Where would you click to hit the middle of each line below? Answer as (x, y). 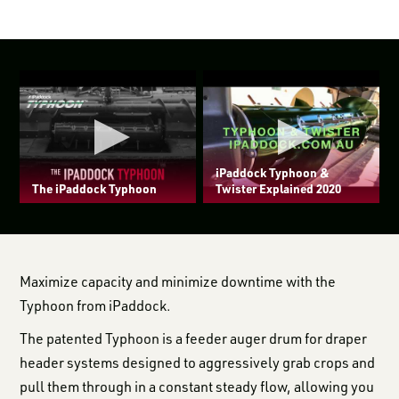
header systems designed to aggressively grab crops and (198, 362)
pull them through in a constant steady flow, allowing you (197, 386)
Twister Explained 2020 (278, 188)
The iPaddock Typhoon (94, 188)
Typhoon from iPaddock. (96, 305)
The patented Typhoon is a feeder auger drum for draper (194, 338)
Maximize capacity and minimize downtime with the (178, 281)
